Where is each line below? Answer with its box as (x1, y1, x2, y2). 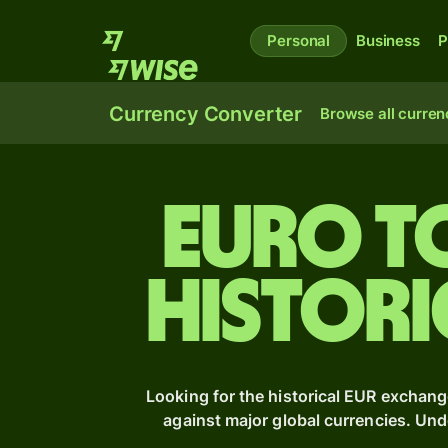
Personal (267, 31, 331, 50)
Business (356, 31, 420, 50)
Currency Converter (109, 102, 303, 126)
